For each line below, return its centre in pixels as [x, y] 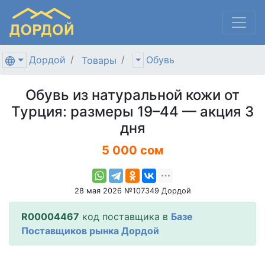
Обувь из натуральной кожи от [132, 95]
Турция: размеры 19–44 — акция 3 [132, 111]
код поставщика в [125, 216]
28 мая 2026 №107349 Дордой [132, 190]
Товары [99, 60]
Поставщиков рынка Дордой [90, 230]
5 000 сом [132, 150]
